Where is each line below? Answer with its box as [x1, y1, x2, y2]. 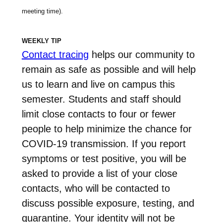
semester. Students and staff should [21, 93, 181, 105]
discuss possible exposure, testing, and [21, 197, 194, 209]
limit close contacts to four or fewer [21, 108, 176, 119]
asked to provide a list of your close [21, 167, 177, 179]
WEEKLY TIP [21, 37, 61, 45]
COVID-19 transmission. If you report [21, 138, 186, 149]
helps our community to [88, 49, 195, 60]
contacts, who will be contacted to [21, 182, 170, 194]
